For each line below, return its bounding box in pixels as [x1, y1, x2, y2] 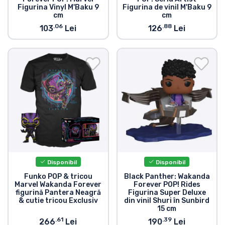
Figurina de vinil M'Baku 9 [122, 3, 211, 12]
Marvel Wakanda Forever [15, 180, 102, 189]
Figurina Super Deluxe [128, 188, 206, 197]
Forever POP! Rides [133, 180, 200, 189]
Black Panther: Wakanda [124, 172, 210, 181]
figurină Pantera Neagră [15, 188, 101, 197]
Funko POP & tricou [24, 172, 92, 181]
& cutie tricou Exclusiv [18, 196, 98, 205]
